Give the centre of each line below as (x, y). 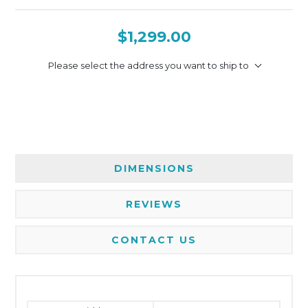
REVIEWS (154, 204)
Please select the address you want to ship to (148, 65)
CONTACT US (154, 240)
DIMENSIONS (154, 168)
